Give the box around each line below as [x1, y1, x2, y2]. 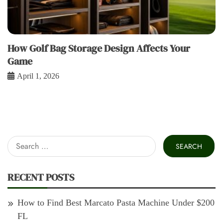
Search [7, 136, 31, 146]
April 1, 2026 [17, 72, 59, 81]
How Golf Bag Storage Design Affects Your [7, 41, 190, 56]
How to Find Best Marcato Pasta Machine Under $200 [17, 198, 215, 208]
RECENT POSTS [7, 170, 74, 185]
